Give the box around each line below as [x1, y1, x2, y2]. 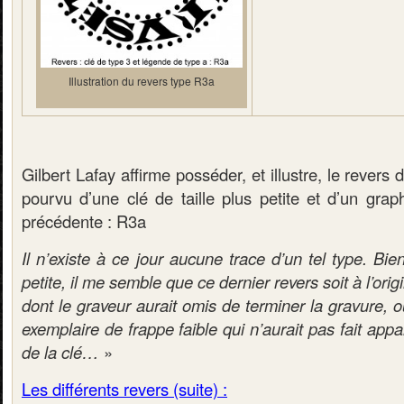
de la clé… [22, 340, 99, 363]
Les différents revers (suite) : [22, 377, 227, 400]
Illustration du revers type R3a [69, 73, 215, 88]
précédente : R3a [22, 209, 146, 233]
